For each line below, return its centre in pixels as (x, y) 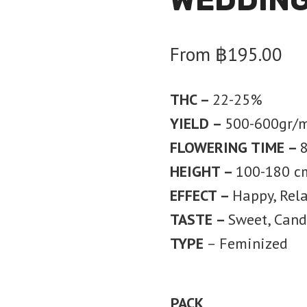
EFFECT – (201, 195)
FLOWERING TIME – (235, 147)
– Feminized (245, 243)
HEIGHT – (202, 171)
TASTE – (199, 219)
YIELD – (197, 123)
